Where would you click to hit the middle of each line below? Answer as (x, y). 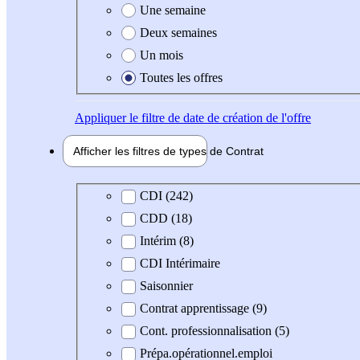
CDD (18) (166, 219)
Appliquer (100, 117)
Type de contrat (126, 195)
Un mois (162, 55)
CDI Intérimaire (180, 264)
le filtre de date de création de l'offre (219, 117)
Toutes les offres (181, 77)
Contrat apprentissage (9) (203, 309)
